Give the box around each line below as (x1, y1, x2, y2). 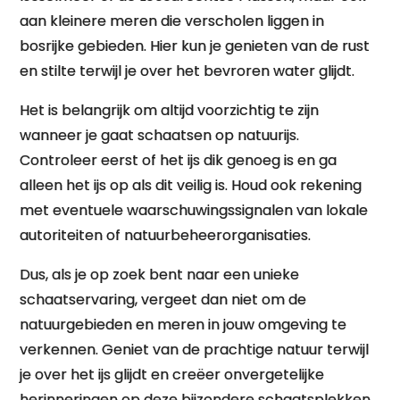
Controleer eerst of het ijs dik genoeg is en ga (20, 150, 337, 171)
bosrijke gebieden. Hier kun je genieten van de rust (20, 36, 371, 56)
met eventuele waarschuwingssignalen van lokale (20, 200, 369, 221)
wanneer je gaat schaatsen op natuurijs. (20, 125, 300, 146)
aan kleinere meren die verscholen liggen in (20, 11, 325, 31)
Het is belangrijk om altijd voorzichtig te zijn (20, 100, 320, 121)
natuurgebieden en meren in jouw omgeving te (20, 314, 347, 335)
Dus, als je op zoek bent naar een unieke (20, 264, 300, 285)
